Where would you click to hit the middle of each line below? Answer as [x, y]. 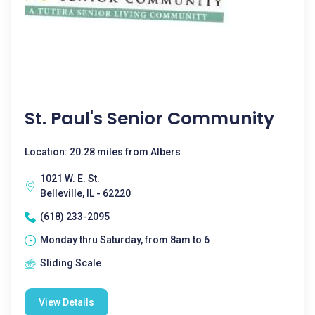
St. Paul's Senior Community [149, 118]
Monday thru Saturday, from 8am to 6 [125, 240]
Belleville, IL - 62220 [85, 193]
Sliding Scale [71, 263]
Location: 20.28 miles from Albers [103, 152]
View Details [66, 302]
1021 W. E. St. [70, 179]
